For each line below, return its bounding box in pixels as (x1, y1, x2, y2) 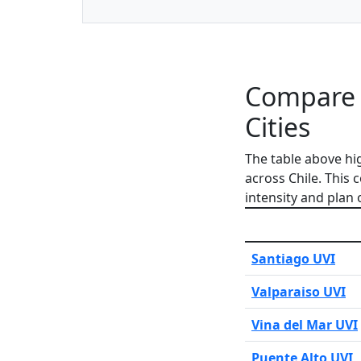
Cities (245, 109, 310, 144)
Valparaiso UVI (251, 282, 346, 301)
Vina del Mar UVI (251, 315, 358, 334)
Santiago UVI (251, 249, 335, 268)
